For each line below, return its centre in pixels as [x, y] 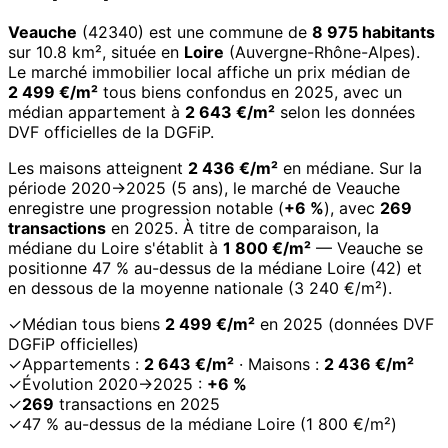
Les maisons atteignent [98, 168]
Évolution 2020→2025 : [114, 384]
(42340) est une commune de [194, 32]
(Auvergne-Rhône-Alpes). [322, 52]
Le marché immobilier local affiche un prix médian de [209, 72]
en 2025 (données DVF [344, 324]
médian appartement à [96, 112]
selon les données [345, 112]
